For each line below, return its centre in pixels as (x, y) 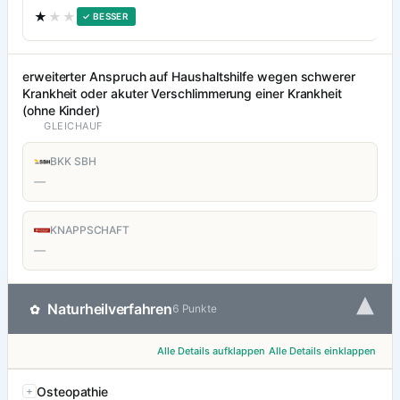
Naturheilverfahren (110, 309)
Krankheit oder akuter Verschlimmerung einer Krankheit (183, 94)
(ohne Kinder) (62, 111)
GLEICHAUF (73, 126)
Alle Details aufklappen (211, 351)
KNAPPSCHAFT (90, 230)
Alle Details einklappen (322, 351)
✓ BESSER (106, 17)
